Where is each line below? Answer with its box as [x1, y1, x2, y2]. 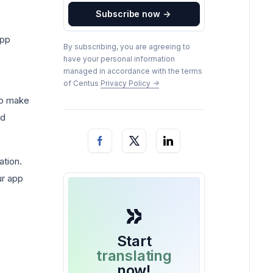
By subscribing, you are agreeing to [63, 42, 190, 51]
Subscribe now [96, 9, 160, 19]
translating [96, 247, 172, 264]
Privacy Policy [101, 79, 152, 88]
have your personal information [63, 54, 175, 63]
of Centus [63, 79, 101, 88]
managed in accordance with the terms [63, 66, 202, 76]
